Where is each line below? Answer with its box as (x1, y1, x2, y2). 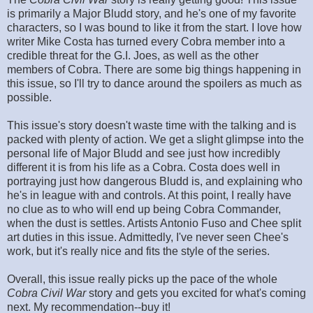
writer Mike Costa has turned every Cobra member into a (7, 35, 285, 48)
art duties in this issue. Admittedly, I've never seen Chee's (7, 231, 289, 243)
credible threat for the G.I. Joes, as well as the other (7, 49, 259, 61)
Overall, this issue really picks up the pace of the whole (7, 272, 277, 285)
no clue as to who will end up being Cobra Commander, (7, 203, 281, 215)
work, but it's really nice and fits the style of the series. (7, 245, 270, 257)
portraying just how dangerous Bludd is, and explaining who (7, 175, 303, 187)
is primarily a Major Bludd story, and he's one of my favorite (7, 7, 296, 20)
